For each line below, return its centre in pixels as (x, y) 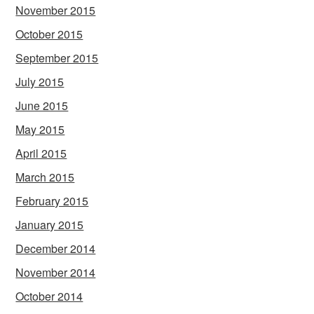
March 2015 (45, 177)
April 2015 (41, 153)
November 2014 (56, 273)
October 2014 (49, 296)
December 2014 (56, 249)
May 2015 (40, 130)
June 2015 (42, 106)
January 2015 (50, 225)
